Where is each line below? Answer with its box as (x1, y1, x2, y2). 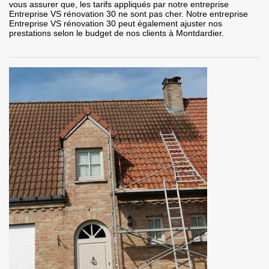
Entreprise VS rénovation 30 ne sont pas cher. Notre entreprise (9, 9, 248, 19)
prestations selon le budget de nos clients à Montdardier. (9, 28, 224, 38)
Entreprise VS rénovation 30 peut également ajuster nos (9, 19, 222, 29)
